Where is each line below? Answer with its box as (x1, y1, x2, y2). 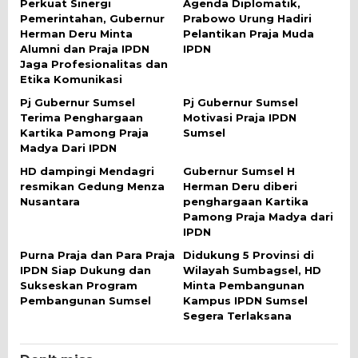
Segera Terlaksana (183, 308, 292, 322)
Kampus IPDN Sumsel (183, 293, 308, 307)
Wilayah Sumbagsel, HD (183, 263, 321, 276)
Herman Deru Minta (20, 26, 133, 40)
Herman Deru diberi (183, 179, 297, 193)
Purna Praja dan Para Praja (20, 248, 175, 261)
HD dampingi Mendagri (20, 164, 154, 177)
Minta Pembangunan (183, 278, 304, 292)
